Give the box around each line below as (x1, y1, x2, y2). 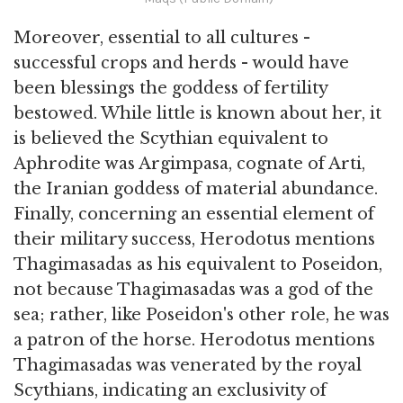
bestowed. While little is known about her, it (13, 103, 381, 123)
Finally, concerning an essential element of (13, 203, 374, 224)
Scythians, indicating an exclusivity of (13, 380, 327, 400)
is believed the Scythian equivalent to (13, 128, 328, 148)
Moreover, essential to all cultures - (13, 27, 310, 48)
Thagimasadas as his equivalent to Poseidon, (13, 254, 382, 274)
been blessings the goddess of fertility (13, 77, 327, 98)
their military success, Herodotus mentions (13, 228, 375, 249)
